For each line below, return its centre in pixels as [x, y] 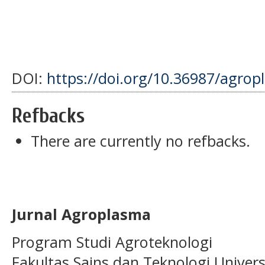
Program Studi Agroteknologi [112, 242]
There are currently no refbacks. [140, 141]
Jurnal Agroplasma [81, 214]
